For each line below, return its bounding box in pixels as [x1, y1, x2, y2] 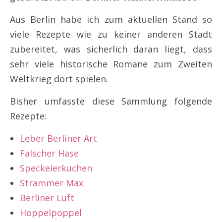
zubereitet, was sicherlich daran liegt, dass [10, 43, 212, 55]
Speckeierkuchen [20, 162, 92, 174]
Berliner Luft [20, 191, 74, 204]
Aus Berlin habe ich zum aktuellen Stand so [10, 13, 212, 25]
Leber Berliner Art [20, 132, 97, 144]
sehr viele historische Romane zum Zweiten [10, 57, 212, 70]
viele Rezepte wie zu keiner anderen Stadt [10, 28, 212, 40]
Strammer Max [20, 176, 83, 189]
